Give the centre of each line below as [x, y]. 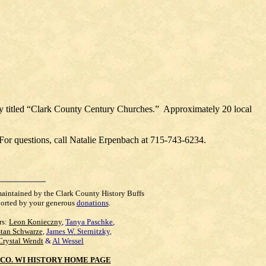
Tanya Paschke [89, 222]
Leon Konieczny [35, 222]
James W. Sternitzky [78, 231]
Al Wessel [68, 241]
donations [92, 203]
